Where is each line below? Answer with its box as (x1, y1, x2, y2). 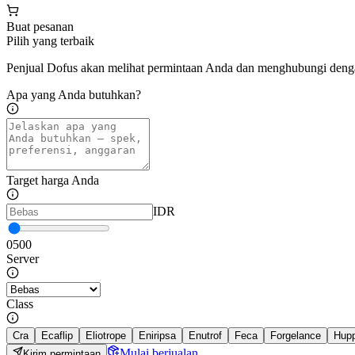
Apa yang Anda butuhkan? (6, 88, 141, 102)
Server (6, 252, 39, 266)
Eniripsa (139, 330, 176, 342)
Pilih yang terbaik (6, 34, 94, 48)
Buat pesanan (6, 20, 74, 34)
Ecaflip (41, 330, 73, 342)
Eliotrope (86, 330, 126, 342)
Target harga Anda (6, 174, 99, 188)
